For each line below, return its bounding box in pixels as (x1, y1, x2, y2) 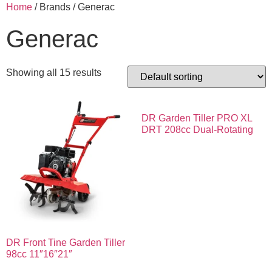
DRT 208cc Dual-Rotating (141, 124, 253, 135)
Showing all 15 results (6, 67, 101, 78)
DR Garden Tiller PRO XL (141, 113, 252, 123)
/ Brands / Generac (32, 2, 115, 12)
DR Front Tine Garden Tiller (6, 237, 125, 248)
